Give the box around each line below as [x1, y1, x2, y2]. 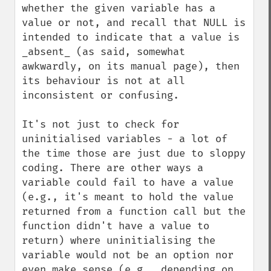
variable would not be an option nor [22, 249, 233, 261]
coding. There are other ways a [22, 162, 203, 174]
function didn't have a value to [22, 220, 209, 232]
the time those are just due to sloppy [22, 147, 246, 160]
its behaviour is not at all [22, 74, 185, 87]
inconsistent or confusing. [22, 89, 179, 102]
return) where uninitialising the [22, 234, 215, 247]
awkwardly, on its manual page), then [22, 60, 240, 73]
